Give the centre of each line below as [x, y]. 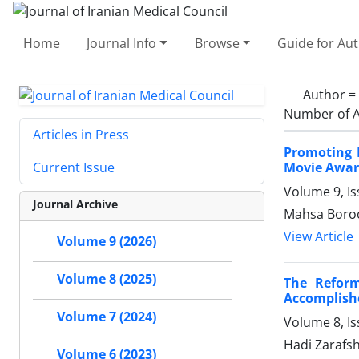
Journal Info [122, 43]
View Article [319, 236]
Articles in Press [81, 135]
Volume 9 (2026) [107, 242]
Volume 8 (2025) [107, 279]
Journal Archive [75, 204]
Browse [217, 43]
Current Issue [74, 168]
